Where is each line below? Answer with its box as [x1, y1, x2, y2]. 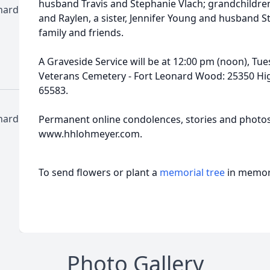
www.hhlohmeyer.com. [39, 127, 142, 140]
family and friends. [39, 26, 124, 39]
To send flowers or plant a [39, 166, 160, 179]
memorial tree [160, 166, 225, 179]
